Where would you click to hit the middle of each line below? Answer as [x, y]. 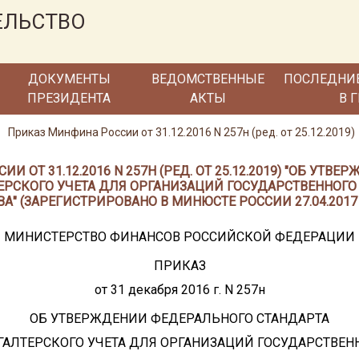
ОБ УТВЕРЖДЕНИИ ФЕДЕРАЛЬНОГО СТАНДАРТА [179, 319]
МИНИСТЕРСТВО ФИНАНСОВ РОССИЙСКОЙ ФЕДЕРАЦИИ [179, 237]
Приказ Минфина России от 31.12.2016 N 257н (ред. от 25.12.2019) [182, 132]
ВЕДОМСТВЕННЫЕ [208, 79]
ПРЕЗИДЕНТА [69, 98]
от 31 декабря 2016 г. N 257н [179, 290]
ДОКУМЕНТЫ [69, 79]
